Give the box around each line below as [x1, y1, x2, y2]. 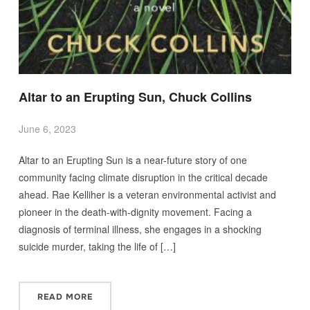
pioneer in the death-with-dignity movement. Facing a [18, 205, 252, 219]
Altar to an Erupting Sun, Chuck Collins [18, 88, 252, 107]
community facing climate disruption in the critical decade [18, 170, 268, 185]
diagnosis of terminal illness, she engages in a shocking [18, 222, 262, 237]
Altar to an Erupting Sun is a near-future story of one [18, 153, 247, 167]
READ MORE [37, 291, 93, 303]
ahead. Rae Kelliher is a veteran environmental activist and [18, 188, 276, 202]
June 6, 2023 [18, 122, 76, 136]
